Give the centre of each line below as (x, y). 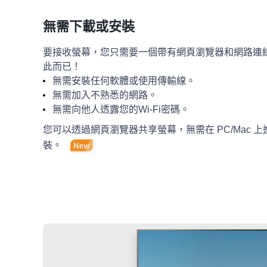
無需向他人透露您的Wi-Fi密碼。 (121, 109)
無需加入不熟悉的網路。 (105, 95)
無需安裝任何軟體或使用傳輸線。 (124, 80)
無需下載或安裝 (89, 26)
